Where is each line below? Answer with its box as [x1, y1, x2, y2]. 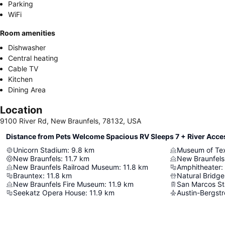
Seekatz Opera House [13, 188, 85, 197]
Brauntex [13, 171, 43, 180]
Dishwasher [8, 43, 46, 52]
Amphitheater [177, 163, 221, 171]
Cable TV [8, 64, 38, 73]
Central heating [8, 54, 58, 62]
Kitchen [8, 75, 33, 83]
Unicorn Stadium [13, 146, 67, 154]
